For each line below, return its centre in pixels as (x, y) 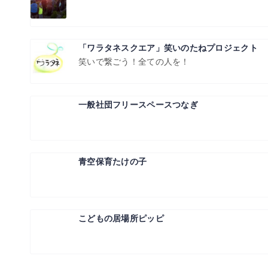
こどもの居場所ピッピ (121, 218)
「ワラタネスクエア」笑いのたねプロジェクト (168, 48)
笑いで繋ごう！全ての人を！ (134, 62)
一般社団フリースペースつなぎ (138, 105)
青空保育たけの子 (113, 162)
